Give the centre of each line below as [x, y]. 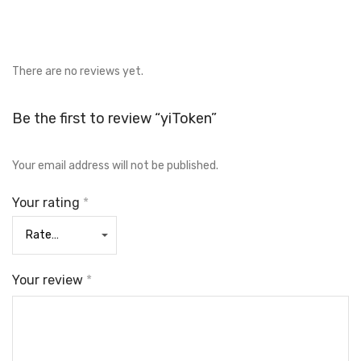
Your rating [48, 203]
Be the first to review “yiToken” [114, 118]
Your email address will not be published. [115, 166]
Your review [49, 280]
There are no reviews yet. [78, 71]
